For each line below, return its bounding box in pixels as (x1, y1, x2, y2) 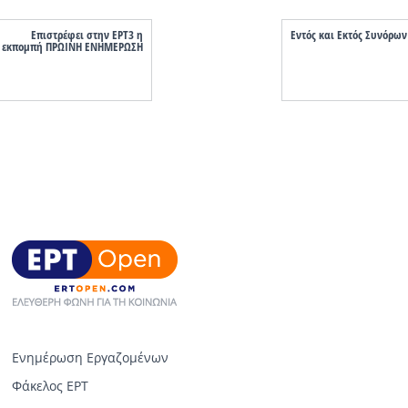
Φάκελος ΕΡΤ (11, 377, 88, 395)
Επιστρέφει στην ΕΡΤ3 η (30, 25, 143, 43)
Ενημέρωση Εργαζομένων (11, 349, 168, 367)
